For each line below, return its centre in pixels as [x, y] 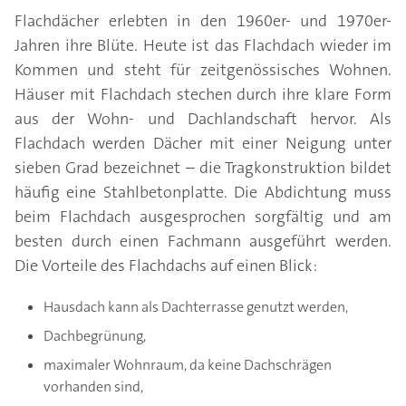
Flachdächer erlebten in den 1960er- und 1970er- [203, 21]
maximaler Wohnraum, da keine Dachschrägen [188, 365]
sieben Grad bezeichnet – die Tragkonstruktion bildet [203, 168]
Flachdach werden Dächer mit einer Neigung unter [203, 144]
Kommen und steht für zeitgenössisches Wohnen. [203, 70]
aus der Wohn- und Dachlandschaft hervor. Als [203, 119]
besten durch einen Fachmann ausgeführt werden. [203, 242]
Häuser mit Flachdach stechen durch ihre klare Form [203, 95]
